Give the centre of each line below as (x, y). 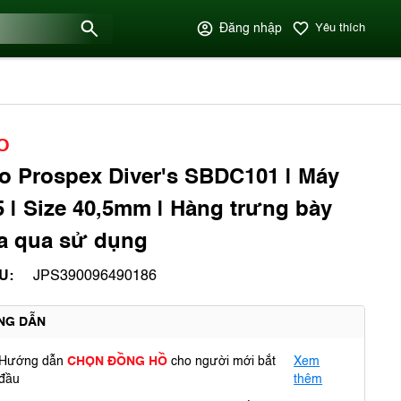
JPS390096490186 (95, 277)
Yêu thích (340, 28)
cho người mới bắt (223, 362)
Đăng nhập (251, 29)
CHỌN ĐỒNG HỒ (119, 362)
